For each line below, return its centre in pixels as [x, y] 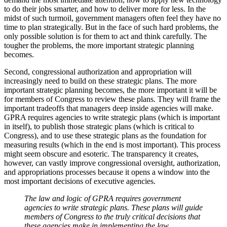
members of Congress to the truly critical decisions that [112, 217]
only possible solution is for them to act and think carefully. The [105, 36]
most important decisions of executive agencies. [80, 181]
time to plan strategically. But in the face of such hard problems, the [111, 27]
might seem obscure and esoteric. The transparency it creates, [101, 154]
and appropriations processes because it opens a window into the [107, 172]
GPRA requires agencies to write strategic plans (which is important [112, 118]
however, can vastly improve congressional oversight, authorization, [112, 163]
